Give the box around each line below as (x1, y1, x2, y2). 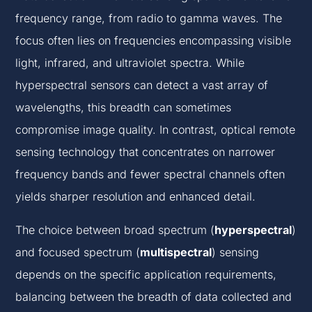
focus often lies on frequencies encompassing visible (15, 33, 292, 48)
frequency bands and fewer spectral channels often (15, 167, 286, 182)
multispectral (140, 245, 212, 260)
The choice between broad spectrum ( (15, 223, 215, 237)
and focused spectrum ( (15, 245, 141, 260)
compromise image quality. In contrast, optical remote (15, 123, 296, 137)
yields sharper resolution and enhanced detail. (15, 189, 256, 204)
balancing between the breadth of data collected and (15, 290, 292, 304)
